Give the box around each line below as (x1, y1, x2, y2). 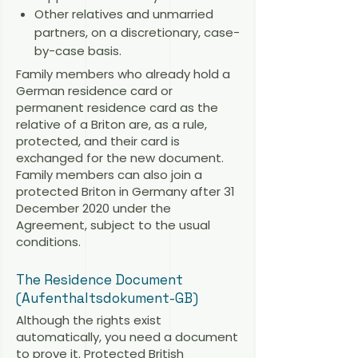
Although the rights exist (16, 311, 161, 328)
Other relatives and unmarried (34, 5, 213, 22)
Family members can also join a (16, 166, 202, 184)
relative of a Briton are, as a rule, (16, 116, 207, 133)
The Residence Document (16, 270, 183, 288)
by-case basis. (34, 42, 121, 59)
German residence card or (16, 82, 173, 100)
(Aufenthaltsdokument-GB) (16, 288, 198, 307)
